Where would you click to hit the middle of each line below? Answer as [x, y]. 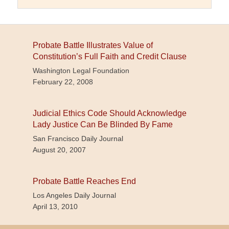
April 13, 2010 [55, 206]
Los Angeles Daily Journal [74, 195]
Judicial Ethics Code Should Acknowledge [110, 113]
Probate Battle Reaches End [84, 181]
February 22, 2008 [63, 82]
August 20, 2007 [59, 150]
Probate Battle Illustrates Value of [93, 45]
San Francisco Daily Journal [78, 138]
